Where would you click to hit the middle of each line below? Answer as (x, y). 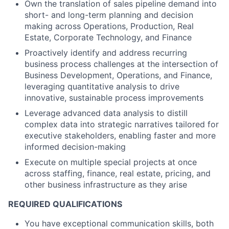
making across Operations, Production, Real (109, 26)
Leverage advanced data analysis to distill (106, 113)
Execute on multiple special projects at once (111, 162)
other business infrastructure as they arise (106, 185)
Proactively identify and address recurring (106, 53)
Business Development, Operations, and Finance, (118, 75)
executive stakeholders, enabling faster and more (120, 135)
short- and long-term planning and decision (109, 15)
